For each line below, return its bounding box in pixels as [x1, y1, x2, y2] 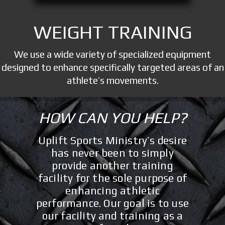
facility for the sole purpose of [38, 171, 187, 184]
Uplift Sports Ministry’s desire [38, 134, 187, 147]
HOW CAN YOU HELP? [38, 108, 187, 127]
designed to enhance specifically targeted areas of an [1, 61, 224, 73]
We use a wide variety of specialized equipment [14, 48, 211, 60]
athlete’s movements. [66, 74, 159, 86]
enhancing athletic [65, 184, 160, 197]
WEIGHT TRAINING [33, 21, 192, 43]
